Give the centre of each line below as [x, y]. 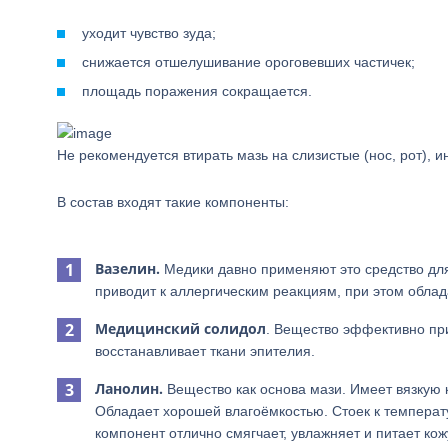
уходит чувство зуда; [149, 33]
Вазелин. [127, 268]
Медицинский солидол [180, 328]
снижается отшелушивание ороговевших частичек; [248, 62]
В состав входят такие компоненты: [173, 202]
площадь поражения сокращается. [197, 91]
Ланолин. [129, 388]
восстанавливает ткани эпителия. [205, 351]
